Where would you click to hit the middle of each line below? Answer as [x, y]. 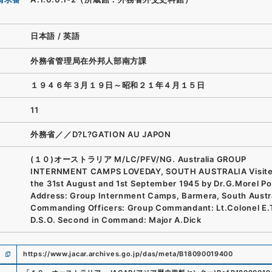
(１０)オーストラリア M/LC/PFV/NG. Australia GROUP [139, 159]
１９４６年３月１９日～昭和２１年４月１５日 [118, 85]
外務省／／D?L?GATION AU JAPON [101, 134]
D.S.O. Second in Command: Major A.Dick [116, 219]
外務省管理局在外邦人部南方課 [89, 60]
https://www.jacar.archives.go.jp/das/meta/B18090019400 [128, 254]
